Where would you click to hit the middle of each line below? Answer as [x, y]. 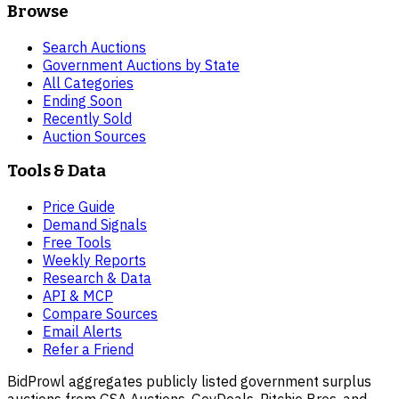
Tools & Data [57, 171]
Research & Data [97, 278]
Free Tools [77, 242]
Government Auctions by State [141, 65]
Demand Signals [95, 224]
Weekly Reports [94, 260]
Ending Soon [82, 100]
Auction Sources [94, 136]
